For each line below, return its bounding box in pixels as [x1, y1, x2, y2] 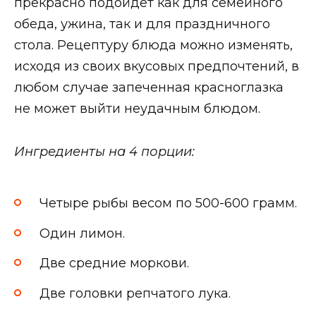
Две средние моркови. [39, 255, 189, 272]
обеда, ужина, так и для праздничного [14, 16, 270, 32]
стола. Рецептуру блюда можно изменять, [14, 37, 293, 54]
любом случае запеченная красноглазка [14, 80, 284, 96]
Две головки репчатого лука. [39, 286, 231, 302]
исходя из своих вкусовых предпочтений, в [14, 59, 299, 75]
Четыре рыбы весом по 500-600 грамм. [39, 195, 297, 212]
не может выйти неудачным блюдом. [14, 101, 260, 117]
